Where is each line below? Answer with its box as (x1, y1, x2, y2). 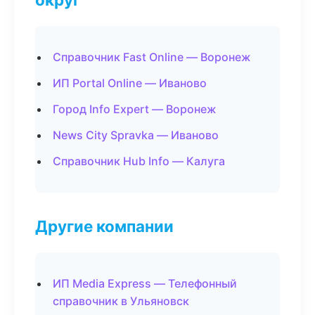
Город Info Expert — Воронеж (53, 102, 217, 116)
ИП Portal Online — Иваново (53, 76, 207, 90)
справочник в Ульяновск (53, 294, 189, 308)
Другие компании (35, 217, 174, 236)
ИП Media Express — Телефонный (53, 276, 237, 290)
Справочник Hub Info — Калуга (53, 154, 225, 168)
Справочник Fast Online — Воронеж (53, 50, 251, 64)
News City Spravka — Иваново (53, 128, 219, 142)
